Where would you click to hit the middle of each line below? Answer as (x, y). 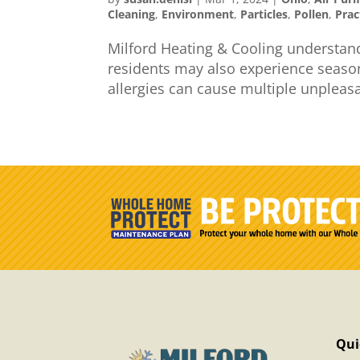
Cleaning (132, 14)
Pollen (312, 14)
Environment (198, 14)
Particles (264, 14)
